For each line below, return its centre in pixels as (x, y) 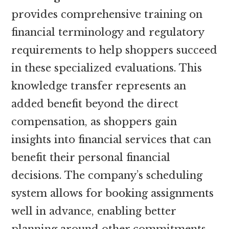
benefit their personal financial (91, 157)
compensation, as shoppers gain (94, 121)
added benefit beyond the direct (95, 104)
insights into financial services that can (111, 139)
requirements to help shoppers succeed (114, 50)
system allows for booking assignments (113, 193)
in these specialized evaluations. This (107, 68)
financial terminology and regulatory (108, 32)
